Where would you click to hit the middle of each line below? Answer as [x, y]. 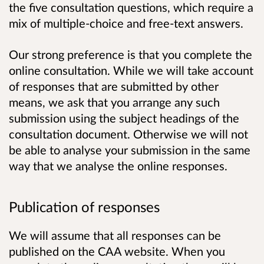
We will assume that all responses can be [115, 235]
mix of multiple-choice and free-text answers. [126, 23]
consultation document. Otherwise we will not [128, 133]
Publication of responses [84, 206]
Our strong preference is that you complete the [131, 54]
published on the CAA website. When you [117, 251]
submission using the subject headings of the [124, 118]
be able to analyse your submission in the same [130, 149]
